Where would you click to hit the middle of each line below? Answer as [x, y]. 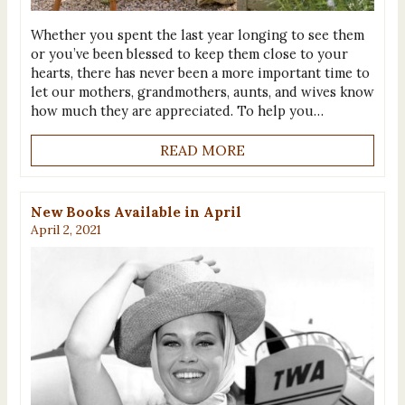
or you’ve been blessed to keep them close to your [189, 53]
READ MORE [202, 151]
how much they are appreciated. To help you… [177, 110]
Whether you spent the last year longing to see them [197, 34]
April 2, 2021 [66, 229]
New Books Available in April [136, 211]
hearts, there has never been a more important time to [200, 72]
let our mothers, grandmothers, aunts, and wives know [202, 91]
